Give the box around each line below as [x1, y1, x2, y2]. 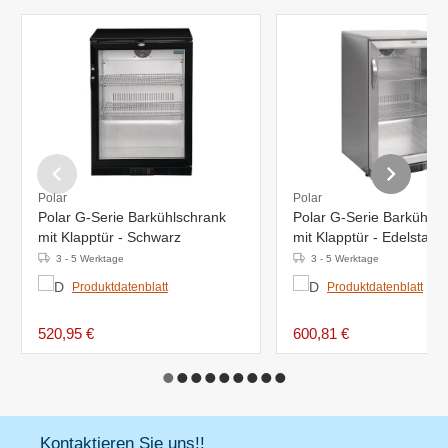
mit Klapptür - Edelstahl [293, 228, 440, 245]
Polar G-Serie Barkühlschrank [38, 208, 226, 225]
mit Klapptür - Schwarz [38, 228, 181, 245]
